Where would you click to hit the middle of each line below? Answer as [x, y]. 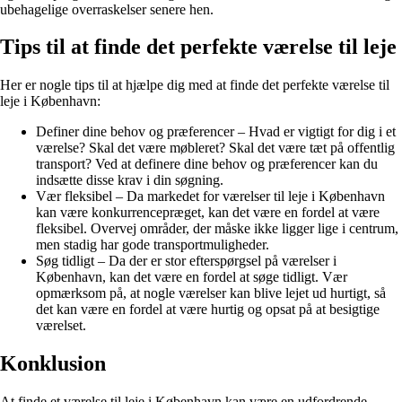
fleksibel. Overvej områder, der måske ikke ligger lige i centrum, [217, 229]
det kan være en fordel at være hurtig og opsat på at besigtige [208, 310]
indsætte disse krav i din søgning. [130, 180]
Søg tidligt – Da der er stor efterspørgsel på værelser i [186, 261]
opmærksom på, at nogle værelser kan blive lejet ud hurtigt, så [211, 293]
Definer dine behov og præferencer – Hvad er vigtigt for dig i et [216, 132]
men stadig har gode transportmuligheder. [153, 245]
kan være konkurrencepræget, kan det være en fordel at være [208, 213]
